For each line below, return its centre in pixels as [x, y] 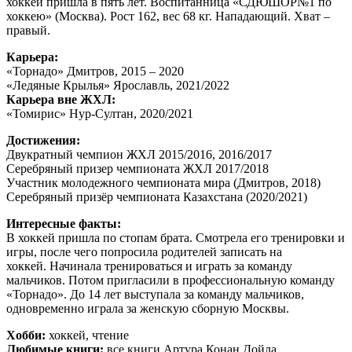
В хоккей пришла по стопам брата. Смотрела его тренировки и [176, 237]
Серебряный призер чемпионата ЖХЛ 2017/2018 [137, 168]
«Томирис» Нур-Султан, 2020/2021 [100, 113]
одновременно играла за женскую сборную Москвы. [148, 308]
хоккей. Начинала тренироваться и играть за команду [149, 266]
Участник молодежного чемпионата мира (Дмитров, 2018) [163, 182]
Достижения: [43, 140]
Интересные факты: [64, 223]
